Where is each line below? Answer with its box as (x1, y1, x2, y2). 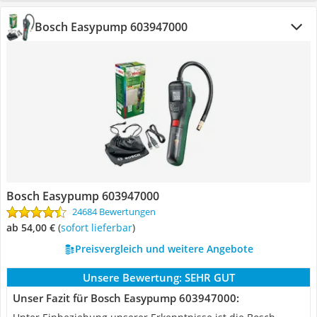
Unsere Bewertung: (82, 270, 182, 284)
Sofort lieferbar (66, 221, 132, 234)
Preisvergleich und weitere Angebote (74, 242, 253, 255)
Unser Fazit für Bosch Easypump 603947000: (13, 291, 239, 305)
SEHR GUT (184, 270, 235, 284)
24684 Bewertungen (72, 205, 156, 218)
